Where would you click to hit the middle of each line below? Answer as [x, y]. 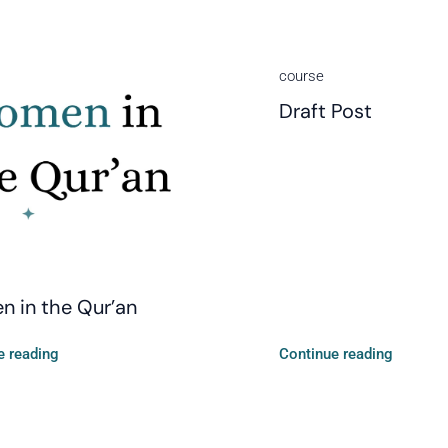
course [301, 76]
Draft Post [325, 111]
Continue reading [335, 353]
